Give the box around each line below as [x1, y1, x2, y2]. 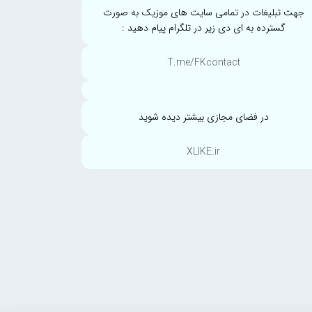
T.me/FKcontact [166, 54, 240, 70]
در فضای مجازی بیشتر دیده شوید [138, 109, 269, 125]
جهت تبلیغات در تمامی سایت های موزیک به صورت [102, 4, 304, 20]
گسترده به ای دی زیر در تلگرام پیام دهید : [121, 19, 286, 36]
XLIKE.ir [187, 143, 220, 159]
